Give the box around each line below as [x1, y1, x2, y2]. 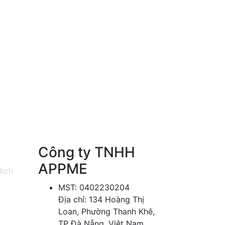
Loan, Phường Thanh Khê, [58, 206, 155, 217]
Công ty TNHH [38, 144, 135, 161]
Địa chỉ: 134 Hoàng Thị [58, 194, 144, 205]
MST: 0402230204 [58, 182, 130, 193]
